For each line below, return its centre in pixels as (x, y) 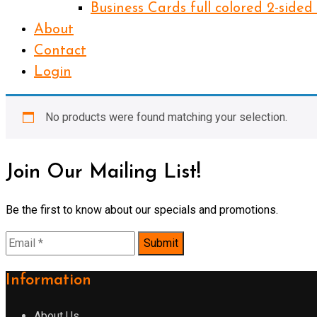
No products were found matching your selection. (166, 117)
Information (48, 281)
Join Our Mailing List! (103, 172)
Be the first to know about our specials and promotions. (142, 210)
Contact (60, 51)
